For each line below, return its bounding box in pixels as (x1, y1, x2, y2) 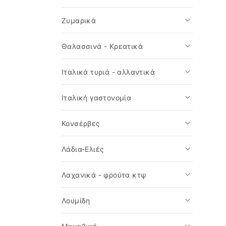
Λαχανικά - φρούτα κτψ (62, 171, 146, 179)
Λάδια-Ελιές (62, 145, 104, 153)
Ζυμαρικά (62, 16, 96, 25)
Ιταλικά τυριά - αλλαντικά (62, 68, 155, 76)
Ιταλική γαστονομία (62, 93, 132, 102)
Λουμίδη (62, 196, 90, 205)
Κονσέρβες (62, 119, 100, 128)
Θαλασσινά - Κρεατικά (62, 42, 143, 50)
